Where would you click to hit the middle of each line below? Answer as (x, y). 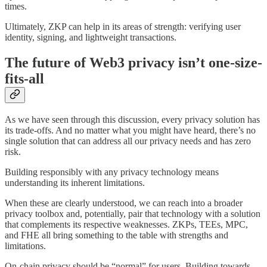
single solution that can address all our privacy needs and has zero (128, 141)
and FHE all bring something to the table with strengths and (117, 235)
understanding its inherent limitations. (76, 183)
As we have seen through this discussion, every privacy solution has (132, 120)
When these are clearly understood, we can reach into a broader (124, 203)
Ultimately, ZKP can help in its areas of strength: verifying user (123, 26)
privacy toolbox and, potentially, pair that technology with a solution (133, 214)
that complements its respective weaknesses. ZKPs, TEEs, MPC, (126, 225)
